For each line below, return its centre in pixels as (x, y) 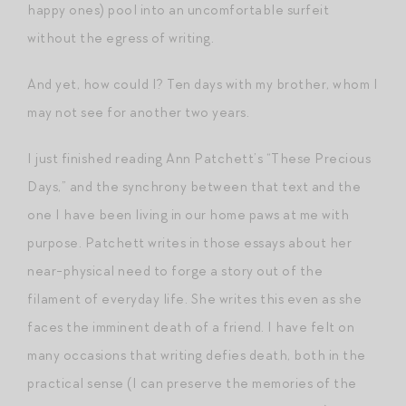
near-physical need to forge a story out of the (175, 271)
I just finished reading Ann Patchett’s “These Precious (199, 158)
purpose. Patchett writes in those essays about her (189, 242)
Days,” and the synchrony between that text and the (194, 186)
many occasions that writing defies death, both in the (197, 355)
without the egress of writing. (121, 38)
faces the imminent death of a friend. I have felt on (191, 327)
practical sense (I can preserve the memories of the (192, 383)
